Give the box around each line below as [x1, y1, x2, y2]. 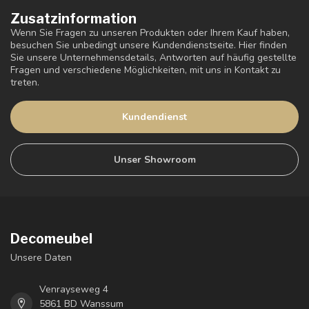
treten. [10, 75, 39, 89]
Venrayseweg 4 [39, 282, 108, 296]
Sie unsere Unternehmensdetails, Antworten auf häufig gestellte [10, 50, 297, 64]
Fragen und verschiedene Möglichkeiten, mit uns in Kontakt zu [10, 63, 281, 77]
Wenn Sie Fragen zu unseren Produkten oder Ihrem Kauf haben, [10, 26, 290, 39]
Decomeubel [10, 230, 92, 247]
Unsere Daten [10, 250, 72, 264]
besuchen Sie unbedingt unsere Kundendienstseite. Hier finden [10, 38, 287, 52]
